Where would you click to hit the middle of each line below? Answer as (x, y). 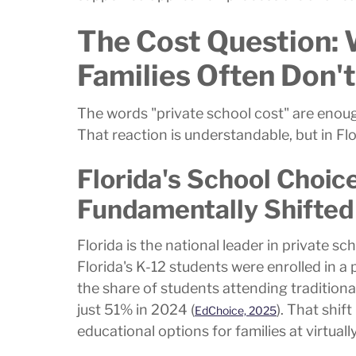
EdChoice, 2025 (236, 311)
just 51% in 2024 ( (136, 310)
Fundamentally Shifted (215, 210)
